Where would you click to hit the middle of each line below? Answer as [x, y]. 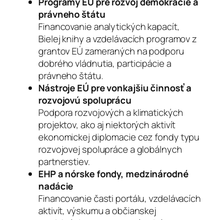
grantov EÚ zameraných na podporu [111, 51]
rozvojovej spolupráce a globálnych [110, 149]
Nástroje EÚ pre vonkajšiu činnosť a [115, 88]
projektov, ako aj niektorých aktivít [107, 124]
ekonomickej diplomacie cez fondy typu [119, 137]
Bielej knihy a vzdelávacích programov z [118, 39]
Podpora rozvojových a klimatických [111, 112]
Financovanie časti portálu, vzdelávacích [120, 198]
